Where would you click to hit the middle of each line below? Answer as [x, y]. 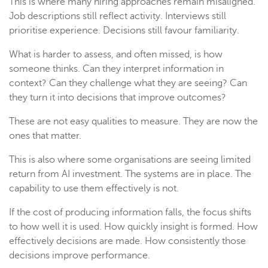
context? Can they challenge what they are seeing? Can [128, 83]
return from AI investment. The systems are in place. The [130, 174]
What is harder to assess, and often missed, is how [116, 55]
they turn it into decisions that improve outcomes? [118, 98]
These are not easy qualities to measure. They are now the [133, 122]
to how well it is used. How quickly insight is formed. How [133, 227]
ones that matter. [45, 136]
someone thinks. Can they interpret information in [116, 69]
